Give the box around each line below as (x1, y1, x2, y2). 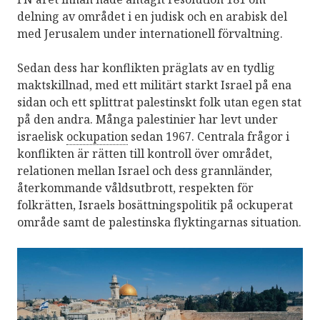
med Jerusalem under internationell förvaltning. (17, 26, 283, 42)
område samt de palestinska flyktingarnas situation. (17, 214, 301, 231)
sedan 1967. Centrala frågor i (128, 129, 289, 145)
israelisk (17, 129, 66, 145)
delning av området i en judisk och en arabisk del (17, 9, 287, 25)
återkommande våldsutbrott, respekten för (17, 180, 254, 196)
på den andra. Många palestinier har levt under (17, 111, 278, 128)
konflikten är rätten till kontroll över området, (17, 146, 272, 162)
